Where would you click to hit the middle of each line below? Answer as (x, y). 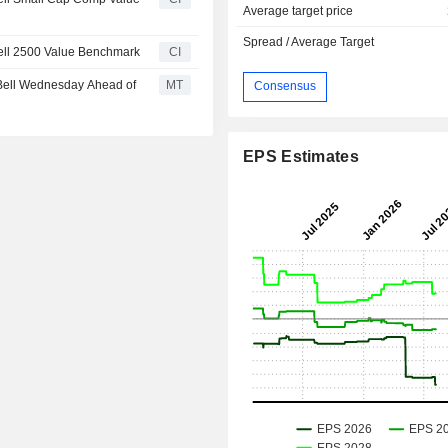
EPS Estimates (301, 156)
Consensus (285, 86)
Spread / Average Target (309, 41)
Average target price (298, 10)
